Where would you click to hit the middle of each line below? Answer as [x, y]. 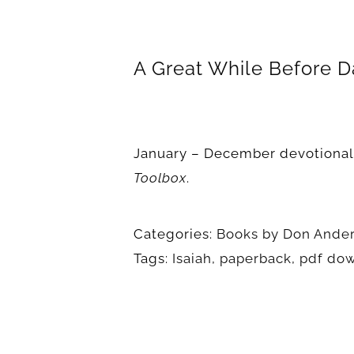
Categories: [175, 234]
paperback [256, 258]
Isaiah [192, 258]
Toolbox [160, 178]
